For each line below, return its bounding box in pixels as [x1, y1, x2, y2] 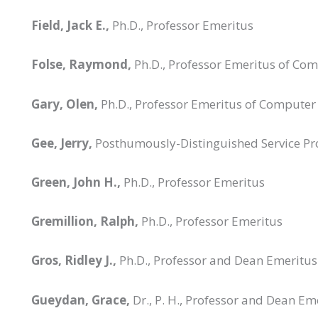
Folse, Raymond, [31, 56, 131, 73]
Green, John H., [31, 174, 121, 190]
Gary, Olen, [31, 95, 101, 112]
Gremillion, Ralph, [31, 213, 138, 230]
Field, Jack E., [31, 17, 109, 34]
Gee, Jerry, [31, 134, 92, 151]
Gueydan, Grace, [31, 291, 130, 308]
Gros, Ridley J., [31, 252, 116, 269]
